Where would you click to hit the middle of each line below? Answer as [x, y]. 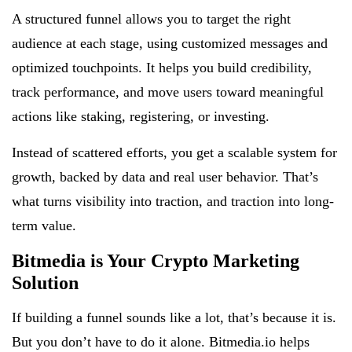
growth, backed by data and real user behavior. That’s [165, 176]
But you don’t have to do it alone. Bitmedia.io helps [161, 341]
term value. [44, 225]
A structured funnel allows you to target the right [151, 18]
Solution [45, 282]
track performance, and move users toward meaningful [168, 92]
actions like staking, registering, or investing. [141, 116]
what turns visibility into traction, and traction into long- [173, 201]
